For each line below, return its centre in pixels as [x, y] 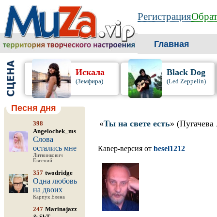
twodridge [59, 173]
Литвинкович [48, 155]
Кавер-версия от [126, 148]
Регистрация [164, 16]
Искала [90, 72]
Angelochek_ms [54, 131]
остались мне [55, 148]
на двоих [48, 190]
